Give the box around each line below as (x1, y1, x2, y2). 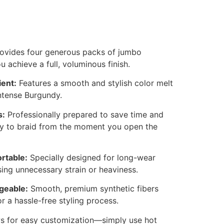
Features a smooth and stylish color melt (16, 78, 173, 88)
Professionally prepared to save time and (4, 109, 163, 119)
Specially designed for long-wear (27, 152, 155, 163)
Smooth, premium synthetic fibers (27, 183, 158, 194)
